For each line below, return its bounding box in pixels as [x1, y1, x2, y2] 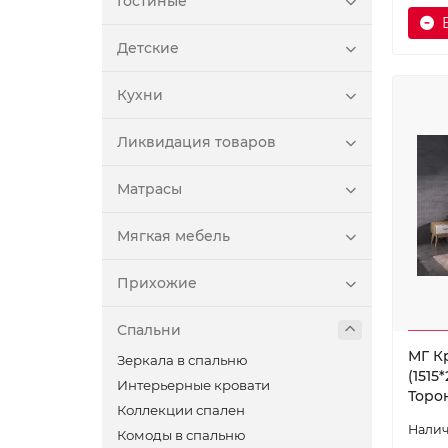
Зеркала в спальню [117, 352, 248, 368]
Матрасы [117, 180, 182, 198]
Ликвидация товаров [117, 133, 276, 151]
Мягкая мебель [117, 227, 230, 245]
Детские [117, 39, 179, 57]
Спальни [117, 321, 181, 339]
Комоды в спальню [117, 427, 246, 443]
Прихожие [117, 274, 197, 292]
